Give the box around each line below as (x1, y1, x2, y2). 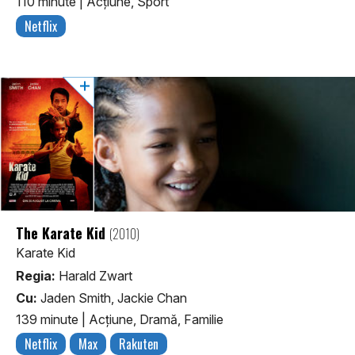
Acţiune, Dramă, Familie (89, 311, 223, 327)
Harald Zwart (55, 268, 132, 284)
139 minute (16, 311, 82, 327)
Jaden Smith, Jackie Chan (37, 289, 187, 306)
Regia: (16, 268, 55, 284)
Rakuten (119, 334, 158, 353)
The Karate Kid (16, 223, 109, 244)
